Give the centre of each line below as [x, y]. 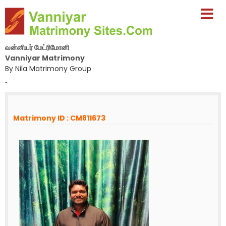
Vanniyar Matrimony [45, 58]
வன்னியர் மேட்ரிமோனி [37, 47]
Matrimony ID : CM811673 [59, 118]
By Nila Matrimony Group [48, 69]
